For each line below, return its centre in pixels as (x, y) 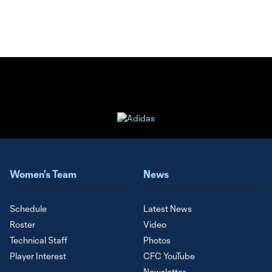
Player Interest (38, 256)
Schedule (28, 209)
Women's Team (43, 174)
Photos (157, 240)
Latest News (168, 209)
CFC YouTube (169, 256)
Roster (22, 225)
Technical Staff (39, 240)
